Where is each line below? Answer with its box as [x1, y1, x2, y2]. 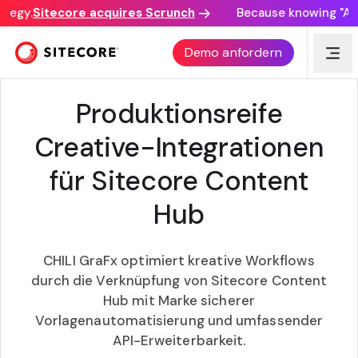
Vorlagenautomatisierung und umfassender [34, 312, 324, 329]
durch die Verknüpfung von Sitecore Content [30, 272, 328, 289]
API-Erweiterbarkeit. [112, 332, 246, 349]
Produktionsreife [75, 96, 283, 132]
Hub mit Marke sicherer [103, 292, 255, 309]
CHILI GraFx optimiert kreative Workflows [43, 252, 315, 269]
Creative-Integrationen [34, 129, 324, 165]
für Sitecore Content [49, 163, 309, 199]
